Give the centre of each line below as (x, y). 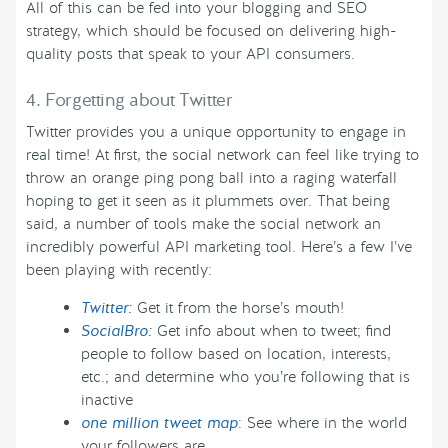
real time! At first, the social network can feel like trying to (222, 154)
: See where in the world (323, 422)
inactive (107, 399)
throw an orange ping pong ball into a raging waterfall (211, 177)
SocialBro (115, 330)
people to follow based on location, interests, (236, 353)
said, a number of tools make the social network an (203, 223)
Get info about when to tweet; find (272, 330)
